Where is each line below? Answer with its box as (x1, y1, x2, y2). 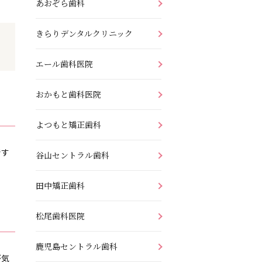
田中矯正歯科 (36, 179, 85, 191)
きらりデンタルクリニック (36, 27, 133, 39)
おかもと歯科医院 (36, 88, 101, 100)
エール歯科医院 (36, 57, 93, 70)
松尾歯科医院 (36, 209, 85, 222)
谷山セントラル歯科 (36, 149, 109, 161)
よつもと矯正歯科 (36, 118, 101, 130)
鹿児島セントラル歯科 (36, 240, 118, 252)
